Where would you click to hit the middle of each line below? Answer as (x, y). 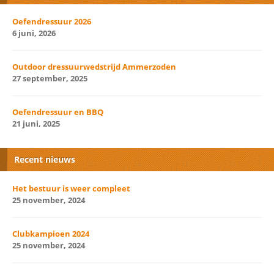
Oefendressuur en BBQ (58, 112)
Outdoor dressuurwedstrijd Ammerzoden (94, 66)
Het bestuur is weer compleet (71, 188)
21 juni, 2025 (36, 123)
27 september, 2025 (50, 78)
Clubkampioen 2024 (51, 233)
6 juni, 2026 (34, 33)
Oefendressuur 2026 (52, 21)
